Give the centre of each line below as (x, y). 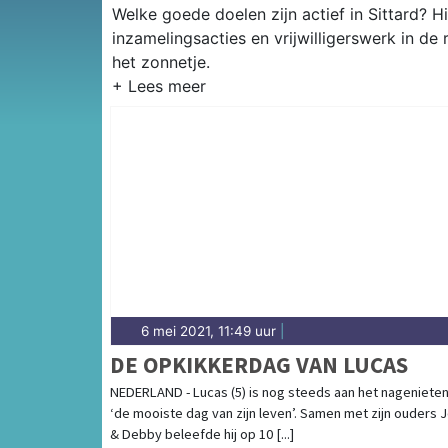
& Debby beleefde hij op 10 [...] (202, 434)
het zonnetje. (161, 62)
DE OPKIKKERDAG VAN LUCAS (259, 365)
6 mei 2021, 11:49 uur (208, 331)
